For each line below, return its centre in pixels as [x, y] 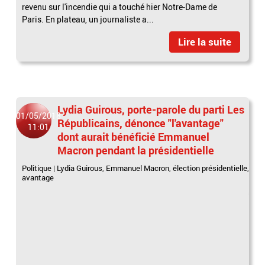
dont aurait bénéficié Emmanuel [134, 136]
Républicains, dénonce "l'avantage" [141, 123]
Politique [37, 168]
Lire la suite [204, 41]
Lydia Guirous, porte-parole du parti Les [151, 109]
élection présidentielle [210, 168]
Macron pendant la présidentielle [136, 150]
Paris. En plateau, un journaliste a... [88, 19]
